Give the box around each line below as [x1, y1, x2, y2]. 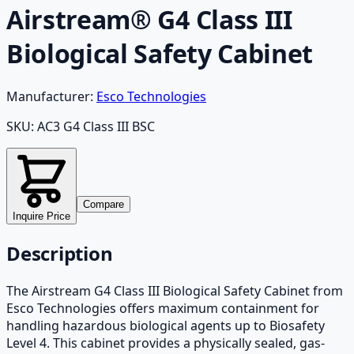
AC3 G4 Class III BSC [37, 117, 155, 135]
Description [6, 239, 113, 266]
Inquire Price [13, 209, 70, 222]
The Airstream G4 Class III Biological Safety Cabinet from [6, 281, 343, 299]
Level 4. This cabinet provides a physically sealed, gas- [6, 333, 325, 352]
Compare [83, 198, 124, 210]
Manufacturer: [6, 87, 93, 105]
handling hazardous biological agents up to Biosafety [6, 316, 325, 334]
